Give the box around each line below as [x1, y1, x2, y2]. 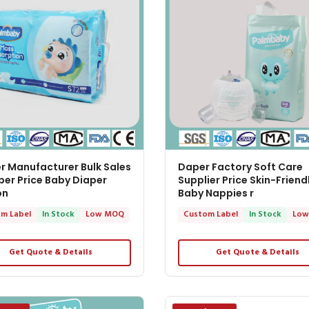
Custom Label [183, 207, 238, 221]
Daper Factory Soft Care [177, 159, 303, 174]
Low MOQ [86, 207, 124, 221]
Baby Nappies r [177, 186, 254, 200]
